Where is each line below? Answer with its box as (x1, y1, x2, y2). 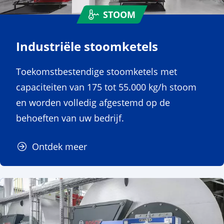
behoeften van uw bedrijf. (16, 111, 124, 124)
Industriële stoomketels (16, 37, 158, 54)
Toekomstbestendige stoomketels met (16, 65, 177, 77)
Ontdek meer (32, 140, 87, 152)
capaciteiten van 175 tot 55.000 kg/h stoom (16, 80, 196, 93)
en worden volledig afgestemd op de (16, 96, 170, 108)
